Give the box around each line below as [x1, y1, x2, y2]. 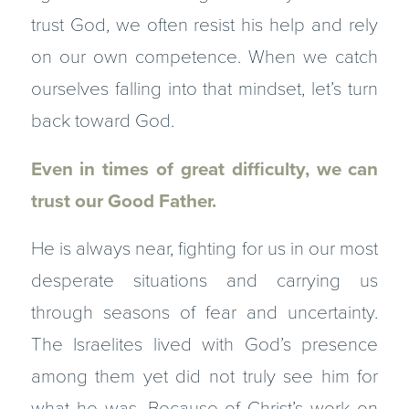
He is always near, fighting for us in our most [30, 237, 379, 261]
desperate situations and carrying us [30, 269, 379, 293]
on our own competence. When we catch [30, 46, 379, 69]
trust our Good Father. [30, 189, 216, 213]
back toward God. [30, 110, 174, 133]
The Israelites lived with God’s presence [30, 333, 379, 357]
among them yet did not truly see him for [30, 365, 379, 389]
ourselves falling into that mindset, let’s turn [30, 78, 379, 101]
